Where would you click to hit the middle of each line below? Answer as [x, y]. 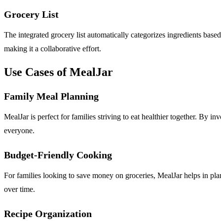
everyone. [19, 130]
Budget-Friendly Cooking [58, 155]
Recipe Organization [48, 213]
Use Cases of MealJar [58, 72]
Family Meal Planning [51, 96]
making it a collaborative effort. [53, 48]
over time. [19, 189]
